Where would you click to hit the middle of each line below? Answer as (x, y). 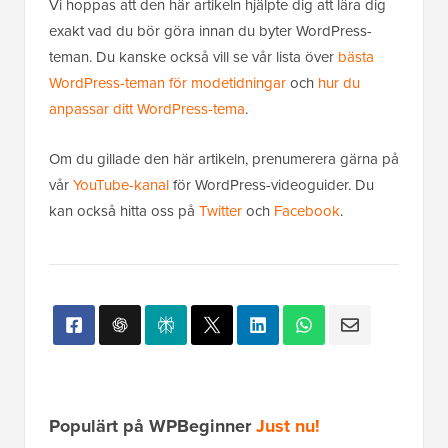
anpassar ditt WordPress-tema (147, 109)
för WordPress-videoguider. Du (271, 185)
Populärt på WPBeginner (152, 426)
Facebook (307, 211)
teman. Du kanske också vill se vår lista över (193, 57)
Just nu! (288, 426)
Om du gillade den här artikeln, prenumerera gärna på (224, 159)
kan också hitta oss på (124, 211)
